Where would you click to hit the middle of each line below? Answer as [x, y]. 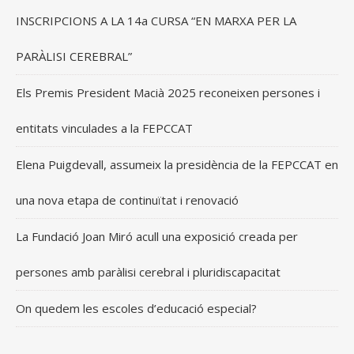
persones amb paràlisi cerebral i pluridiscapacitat [148, 271]
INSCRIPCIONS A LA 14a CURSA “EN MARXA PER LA [156, 20]
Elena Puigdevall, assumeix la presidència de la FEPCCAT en [177, 164]
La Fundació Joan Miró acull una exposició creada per [157, 236]
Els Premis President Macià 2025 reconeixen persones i [168, 92]
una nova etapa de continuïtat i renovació [127, 200]
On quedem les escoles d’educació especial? [136, 308]
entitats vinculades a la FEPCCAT [104, 128]
